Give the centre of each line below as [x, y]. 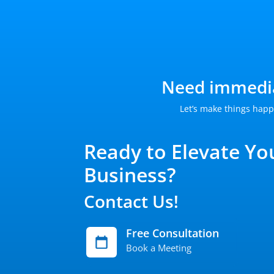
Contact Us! [131, 201]
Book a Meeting [158, 248]
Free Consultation [172, 233]
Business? [130, 175]
